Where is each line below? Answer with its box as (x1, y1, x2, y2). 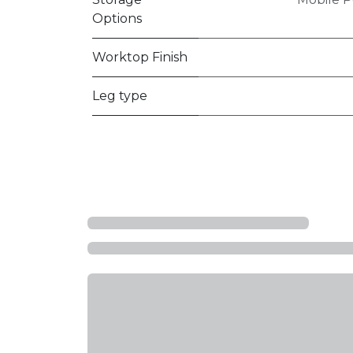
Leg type (92, 88, 147, 103)
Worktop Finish (92, 50, 188, 65)
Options (92, 11, 142, 26)
